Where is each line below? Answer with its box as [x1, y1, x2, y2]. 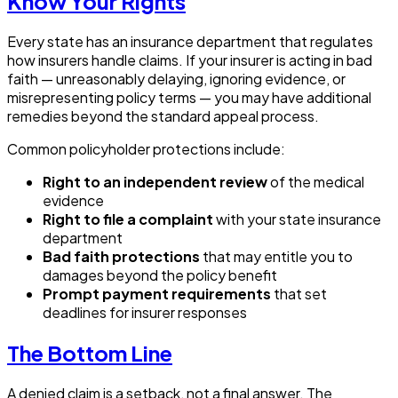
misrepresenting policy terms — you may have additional [7, 88, 371, 107]
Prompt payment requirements [43, 284, 271, 304]
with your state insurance [213, 210, 381, 229]
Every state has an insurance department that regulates [7, 32, 373, 52]
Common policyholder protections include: [7, 139, 285, 159]
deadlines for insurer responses [43, 303, 247, 322]
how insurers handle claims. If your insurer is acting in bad [7, 51, 372, 70]
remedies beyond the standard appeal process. [7, 107, 319, 126]
